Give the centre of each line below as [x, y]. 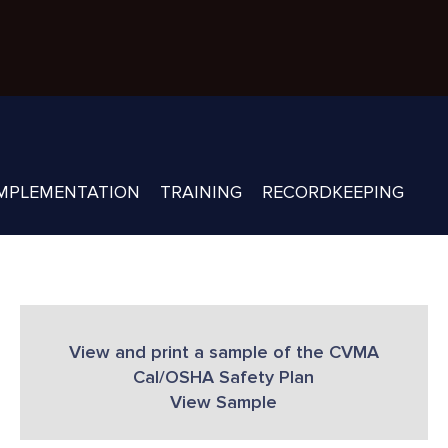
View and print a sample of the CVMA [223, 352]
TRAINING [200, 192]
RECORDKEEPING [332, 192]
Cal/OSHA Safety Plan [224, 377]
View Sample [224, 402]
